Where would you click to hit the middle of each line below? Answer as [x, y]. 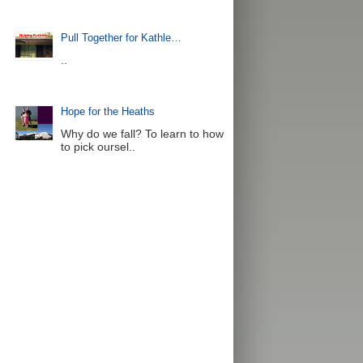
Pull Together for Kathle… [121, 38]
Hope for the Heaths [107, 111]
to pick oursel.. [98, 147]
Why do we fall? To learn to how [142, 134]
